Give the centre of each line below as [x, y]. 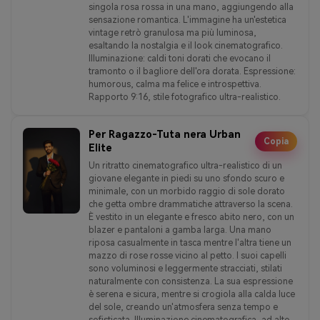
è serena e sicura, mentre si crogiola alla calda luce [192, 294]
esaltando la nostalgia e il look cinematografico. [186, 45]
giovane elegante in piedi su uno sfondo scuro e [186, 178]
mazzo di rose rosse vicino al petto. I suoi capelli [187, 255]
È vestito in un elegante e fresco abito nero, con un [191, 217]
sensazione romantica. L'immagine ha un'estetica [187, 20]
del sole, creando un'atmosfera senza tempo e [183, 307]
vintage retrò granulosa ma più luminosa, [172, 32]
